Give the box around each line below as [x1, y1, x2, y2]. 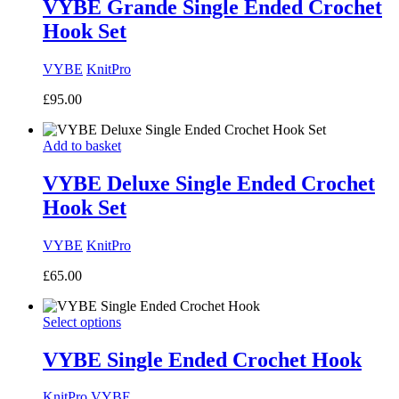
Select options [43, 313, 121, 330]
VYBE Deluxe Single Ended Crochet [43, 171, 375, 195]
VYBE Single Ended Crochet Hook [43, 347, 362, 371]
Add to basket [43, 137, 121, 153]
